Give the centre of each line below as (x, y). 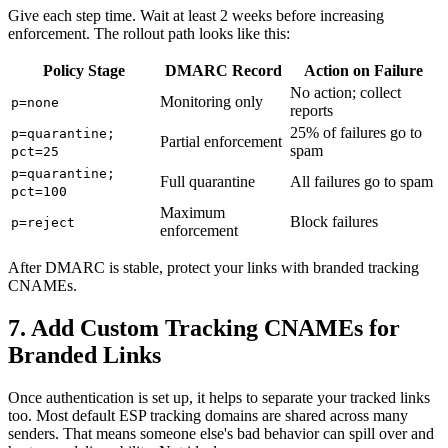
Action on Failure (363, 71)
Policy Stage (83, 71)
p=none (35, 103)
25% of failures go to (356, 133)
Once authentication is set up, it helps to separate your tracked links (219, 398)
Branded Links (84, 355)
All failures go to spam (361, 182)
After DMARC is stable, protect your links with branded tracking (213, 268)
